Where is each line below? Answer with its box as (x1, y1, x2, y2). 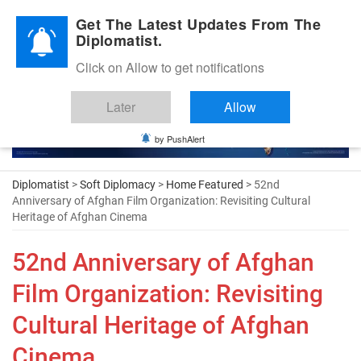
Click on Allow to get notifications (76, 58, 264, 77)
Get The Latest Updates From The (76, 14, 322, 35)
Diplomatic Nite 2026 (23, 14, 107, 24)
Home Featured (166, 177, 243, 191)
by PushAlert (155, 132, 205, 145)
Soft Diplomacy (80, 177, 156, 191)
